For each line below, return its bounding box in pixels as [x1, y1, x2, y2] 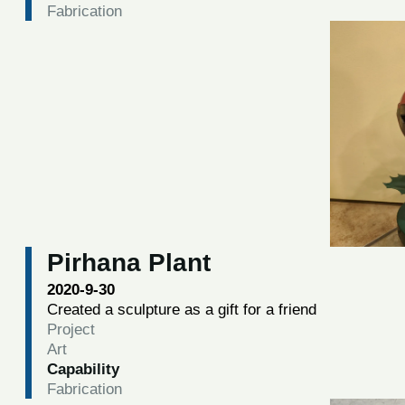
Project [46, 319, 95, 338]
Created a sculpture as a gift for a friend [46, 299, 316, 318]
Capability [46, 359, 119, 378]
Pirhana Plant [46, 248, 211, 277]
